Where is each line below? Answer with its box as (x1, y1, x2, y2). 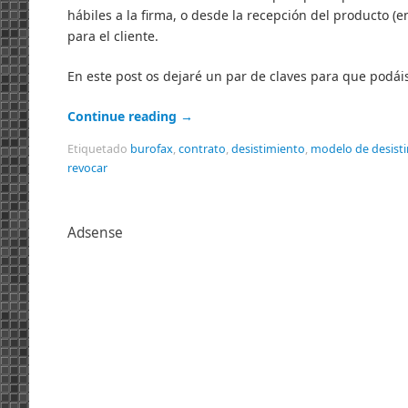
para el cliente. (67, 27, 158, 46)
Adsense (67, 223, 123, 243)
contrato (178, 141, 226, 158)
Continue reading (67, 107, 180, 126)
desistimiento (231, 141, 305, 158)
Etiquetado (67, 141, 130, 158)
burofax (130, 141, 173, 158)
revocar (67, 160, 107, 177)
